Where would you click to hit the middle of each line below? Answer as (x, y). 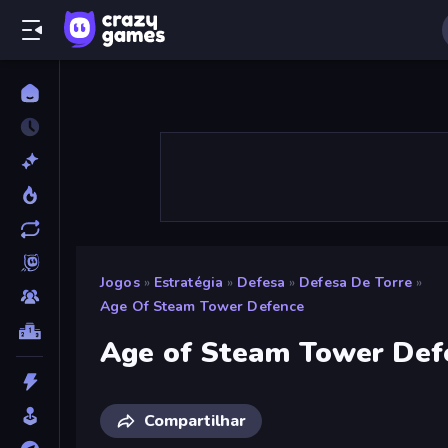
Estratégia (188, 282)
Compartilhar (195, 420)
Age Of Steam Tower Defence (202, 306)
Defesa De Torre (356, 282)
